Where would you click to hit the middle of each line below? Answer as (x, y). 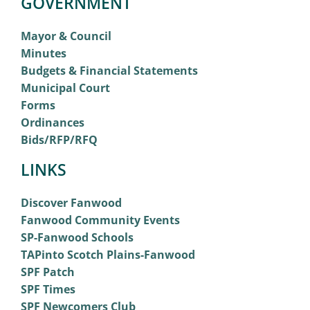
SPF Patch (47, 272)
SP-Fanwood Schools (77, 238)
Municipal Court (65, 88)
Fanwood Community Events (100, 220)
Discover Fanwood (71, 203)
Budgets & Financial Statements (109, 71)
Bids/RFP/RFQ (59, 140)
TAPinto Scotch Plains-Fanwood (108, 255)
